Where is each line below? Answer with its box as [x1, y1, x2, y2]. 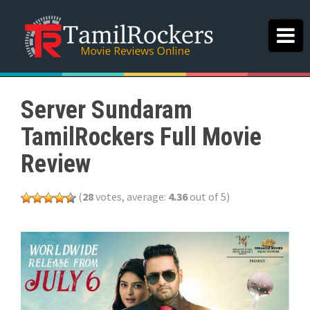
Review [21, 149, 91, 179]
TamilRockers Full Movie [21, 122, 262, 152]
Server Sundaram [21, 95, 192, 125]
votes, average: [93, 190, 168, 203]
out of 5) [188, 190, 230, 203]
